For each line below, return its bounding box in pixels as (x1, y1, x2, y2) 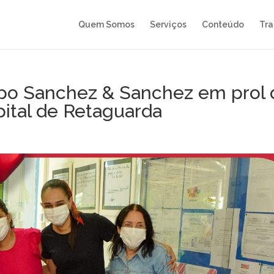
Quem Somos (78, 20, 135, 29)
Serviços (150, 20, 187, 29)
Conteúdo (202, 20, 244, 29)
